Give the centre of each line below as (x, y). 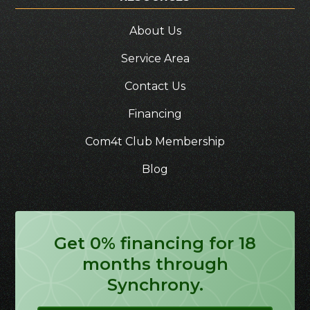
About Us (155, 30)
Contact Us (155, 86)
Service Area (155, 58)
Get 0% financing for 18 (155, 243)
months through (155, 264)
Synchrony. (155, 284)
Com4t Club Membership (155, 141)
